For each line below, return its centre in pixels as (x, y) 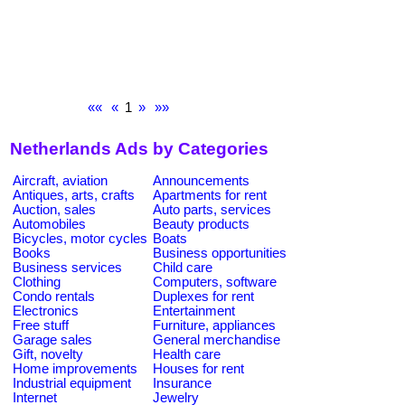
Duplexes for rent (203, 296)
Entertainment (194, 311)
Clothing (37, 282)
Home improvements (75, 368)
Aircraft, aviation (60, 180)
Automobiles (49, 224)
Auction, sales (54, 209)
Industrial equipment (72, 383)
